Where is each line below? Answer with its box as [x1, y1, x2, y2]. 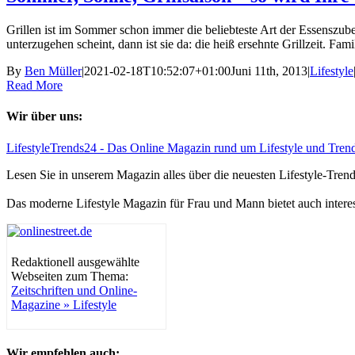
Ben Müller [25, 64, 82, 78]
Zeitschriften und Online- [11, 283, 137, 297]
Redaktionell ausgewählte [11, 254, 139, 269]
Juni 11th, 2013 [231, 64, 307, 78]
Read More [6, 78, 63, 93]
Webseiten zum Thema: [11, 269, 128, 283]
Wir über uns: [6, 109, 82, 124]
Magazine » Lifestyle [11, 297, 116, 311]
